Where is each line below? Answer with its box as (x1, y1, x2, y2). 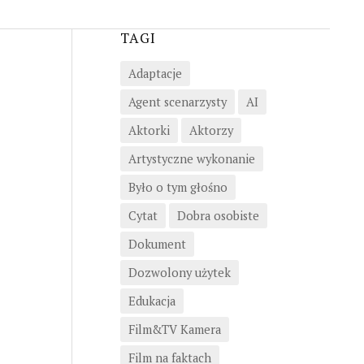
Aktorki (128, 122, 171, 138)
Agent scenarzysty (128, 93, 227, 110)
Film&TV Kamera (128, 321, 222, 337)
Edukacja (128, 292, 176, 309)
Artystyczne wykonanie (128, 150, 256, 167)
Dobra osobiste (177, 207, 260, 223)
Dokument (128, 236, 187, 252)
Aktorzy (189, 122, 234, 138)
